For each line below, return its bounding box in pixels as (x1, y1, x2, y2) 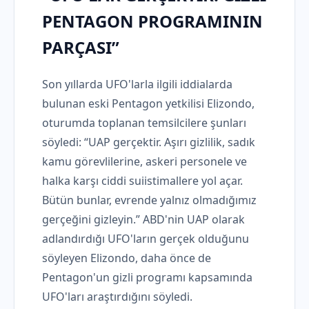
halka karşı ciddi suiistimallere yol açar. (42, 173, 243, 189)
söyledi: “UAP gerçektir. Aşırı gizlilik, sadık (42, 134, 255, 150)
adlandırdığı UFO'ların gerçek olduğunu (42, 231, 249, 247)
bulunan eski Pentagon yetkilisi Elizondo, (42, 96, 255, 112)
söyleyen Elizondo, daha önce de (42, 250, 211, 266)
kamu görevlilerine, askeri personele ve (42, 154, 247, 170)
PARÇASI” (42, 36, 119, 59)
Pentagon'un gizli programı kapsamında (42, 270, 252, 286)
